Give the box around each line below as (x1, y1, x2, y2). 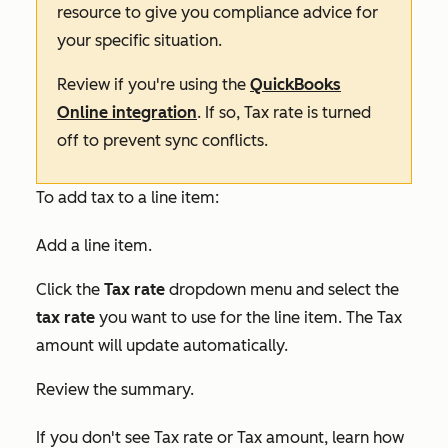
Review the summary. (36, 379, 194, 399)
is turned (303, 102, 371, 122)
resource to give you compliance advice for (57, 2, 378, 22)
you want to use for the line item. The (95, 307, 377, 327)
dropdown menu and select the (165, 279, 399, 299)
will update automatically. (94, 335, 288, 355)
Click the (36, 279, 104, 299)
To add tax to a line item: (36, 187, 219, 207)
